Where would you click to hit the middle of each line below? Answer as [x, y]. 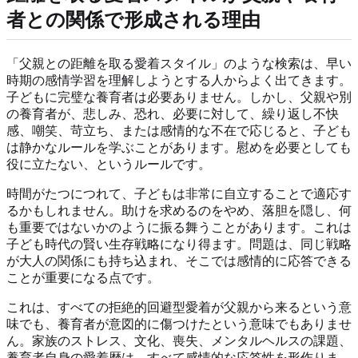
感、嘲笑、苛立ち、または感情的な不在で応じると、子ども [179, 130]
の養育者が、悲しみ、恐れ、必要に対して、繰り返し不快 [173, 113]
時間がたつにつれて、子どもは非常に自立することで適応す [179, 193]
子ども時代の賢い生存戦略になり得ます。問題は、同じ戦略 [179, 244]
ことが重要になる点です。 [83, 277]
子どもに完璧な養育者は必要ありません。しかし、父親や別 [179, 97]
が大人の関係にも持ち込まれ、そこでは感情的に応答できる [179, 261]
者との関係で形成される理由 [133, 20]
